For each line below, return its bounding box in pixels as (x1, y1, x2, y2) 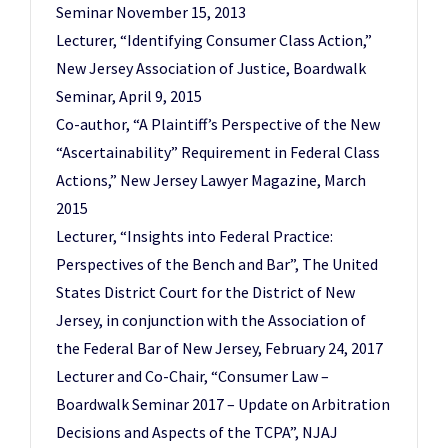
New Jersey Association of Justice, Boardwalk (56, 58, 366, 78)
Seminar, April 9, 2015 (56, 86, 202, 106)
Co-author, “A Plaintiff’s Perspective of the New (56, 114, 380, 134)
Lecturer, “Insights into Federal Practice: (56, 226, 333, 246)
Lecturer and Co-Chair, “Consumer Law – (56, 366, 329, 386)
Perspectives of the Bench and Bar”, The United (56, 254, 378, 274)
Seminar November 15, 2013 (56, 2, 246, 22)
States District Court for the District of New (56, 282, 355, 302)
